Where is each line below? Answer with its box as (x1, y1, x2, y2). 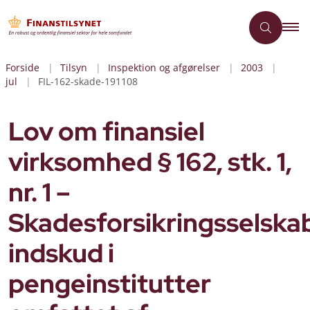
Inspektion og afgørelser (108, 61, 220, 74)
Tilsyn (60, 61, 87, 74)
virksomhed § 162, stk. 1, (8, 145, 292, 179)
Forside (6, 61, 39, 74)
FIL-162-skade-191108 (38, 75, 138, 88)
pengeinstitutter (8, 267, 211, 300)
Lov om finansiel (8, 115, 205, 148)
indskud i (8, 237, 114, 270)
